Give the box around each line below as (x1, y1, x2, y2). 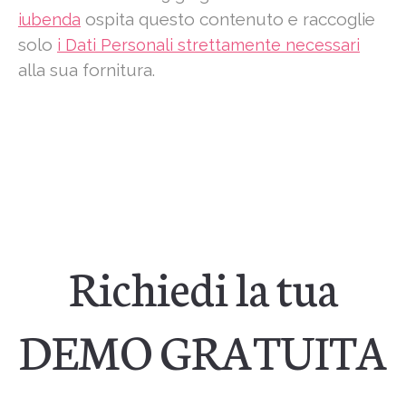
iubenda (18, 10, 81, 30)
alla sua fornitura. (18, 60, 155, 81)
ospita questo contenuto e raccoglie (81, 9, 375, 30)
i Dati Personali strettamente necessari (57, 35, 360, 55)
